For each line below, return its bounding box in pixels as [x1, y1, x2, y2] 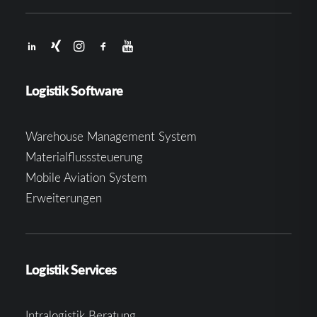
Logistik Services [25, 260, 117, 279]
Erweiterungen [25, 190, 102, 206]
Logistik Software [25, 81, 123, 100]
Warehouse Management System [25, 128, 197, 144]
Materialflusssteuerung [25, 149, 143, 165]
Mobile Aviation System [25, 169, 147, 185]
